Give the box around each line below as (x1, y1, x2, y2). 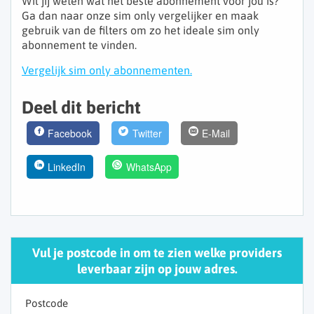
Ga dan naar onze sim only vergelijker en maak (22, 9, 259, 22)
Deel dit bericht (22, 97, 141, 118)
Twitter (132, 126, 162, 141)
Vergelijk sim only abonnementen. (22, 64, 192, 77)
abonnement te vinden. (22, 39, 137, 52)
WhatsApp (125, 160, 172, 175)
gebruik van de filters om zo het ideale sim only (22, 24, 259, 37)
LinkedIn (48, 160, 86, 175)
